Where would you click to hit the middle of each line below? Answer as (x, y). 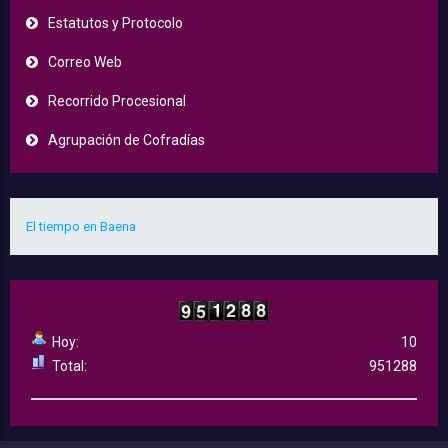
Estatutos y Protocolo (115, 23)
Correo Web (85, 62)
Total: (69, 366)
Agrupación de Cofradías (126, 140)
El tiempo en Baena (81, 227)
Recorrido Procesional (117, 101)
